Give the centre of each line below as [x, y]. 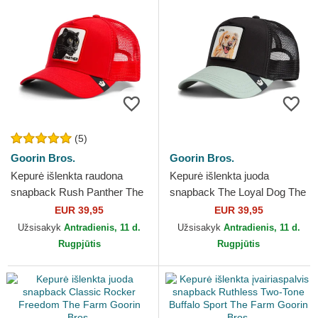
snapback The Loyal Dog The [238, 192]
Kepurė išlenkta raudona [67, 176]
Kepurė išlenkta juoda [219, 176]
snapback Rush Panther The [77, 192]
